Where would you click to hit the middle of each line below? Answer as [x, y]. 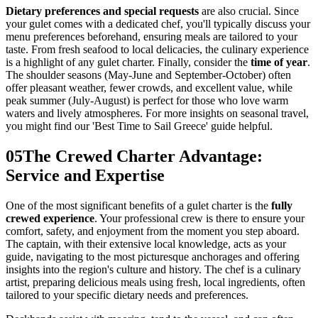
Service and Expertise [85, 176]
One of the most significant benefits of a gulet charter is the [138, 206]
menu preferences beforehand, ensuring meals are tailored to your [152, 37]
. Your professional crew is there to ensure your [199, 219]
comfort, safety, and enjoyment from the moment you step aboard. [153, 231]
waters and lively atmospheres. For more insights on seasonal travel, [157, 114]
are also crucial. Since [249, 11]
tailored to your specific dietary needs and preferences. [127, 295]
